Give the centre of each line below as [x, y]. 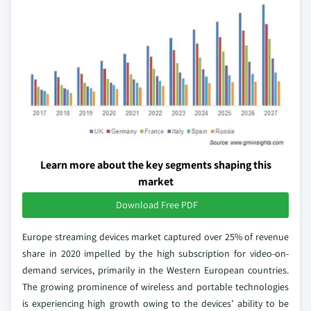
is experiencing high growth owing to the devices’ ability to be [155, 303]
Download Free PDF [157, 204]
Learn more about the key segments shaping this [155, 165]
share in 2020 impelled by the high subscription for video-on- [155, 253]
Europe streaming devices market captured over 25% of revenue [155, 236]
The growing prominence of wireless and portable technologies [155, 286]
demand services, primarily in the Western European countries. [155, 270]
